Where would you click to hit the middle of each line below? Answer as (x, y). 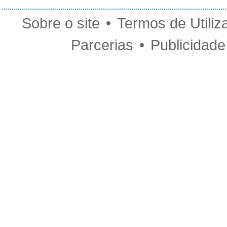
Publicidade (188, 45)
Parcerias (102, 45)
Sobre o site (61, 23)
